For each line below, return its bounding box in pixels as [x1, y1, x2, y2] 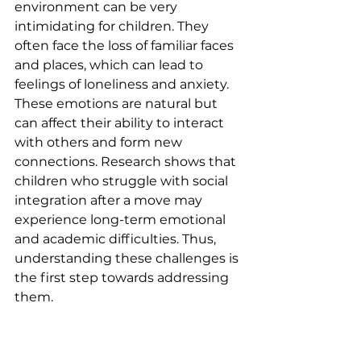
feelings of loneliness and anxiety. [15, 77, 232, 92]
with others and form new [15, 135, 185, 150]
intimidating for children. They [15, 19, 212, 34]
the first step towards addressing [15, 270, 232, 285]
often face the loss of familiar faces [15, 38, 237, 53]
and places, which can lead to [15, 57, 206, 73]
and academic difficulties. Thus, [15, 231, 219, 247]
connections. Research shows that [15, 154, 239, 169]
